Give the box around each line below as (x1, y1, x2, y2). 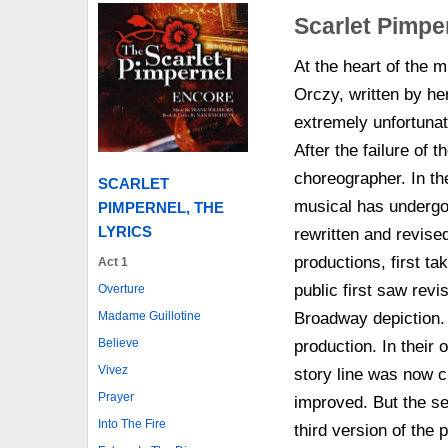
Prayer (98, 390, 134, 405)
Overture (98, 282, 145, 297)
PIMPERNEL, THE (98, 199, 224, 217)
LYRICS (98, 223, 152, 241)
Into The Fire (98, 417, 166, 432)
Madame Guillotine (98, 309, 201, 324)
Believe (98, 336, 139, 351)
